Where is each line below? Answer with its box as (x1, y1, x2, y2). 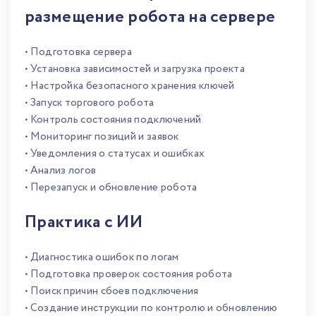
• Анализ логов (25, 163, 97, 178)
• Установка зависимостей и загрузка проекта (25, 61, 245, 77)
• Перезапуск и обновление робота (25, 180, 197, 195)
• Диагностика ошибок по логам (25, 250, 179, 265)
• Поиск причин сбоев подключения (25, 284, 199, 299)
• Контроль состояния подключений (25, 112, 202, 128)
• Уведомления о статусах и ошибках (25, 146, 205, 162)
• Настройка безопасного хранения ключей (25, 78, 235, 94)
